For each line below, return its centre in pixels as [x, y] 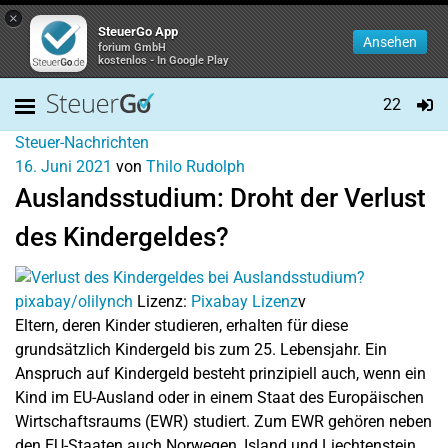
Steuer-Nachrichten [82, 142]
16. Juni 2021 [63, 166]
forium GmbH [132, 47]
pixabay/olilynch [74, 301]
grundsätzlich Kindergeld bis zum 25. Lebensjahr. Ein [201, 349]
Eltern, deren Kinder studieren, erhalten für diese [181, 325]
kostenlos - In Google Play [163, 60]
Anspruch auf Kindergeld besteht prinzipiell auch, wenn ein [220, 373]
